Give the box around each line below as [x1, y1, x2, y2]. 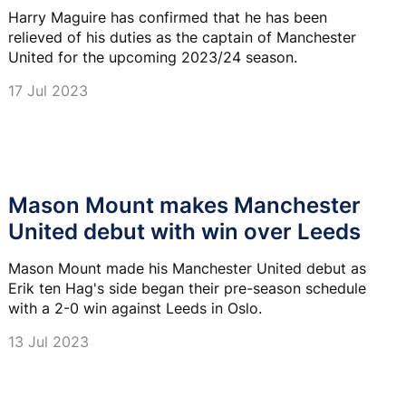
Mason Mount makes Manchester [8, 192, 361, 219]
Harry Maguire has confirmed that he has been [8, 7, 327, 26]
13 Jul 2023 [8, 333, 89, 352]
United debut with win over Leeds [8, 218, 361, 246]
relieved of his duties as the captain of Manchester [8, 27, 356, 46]
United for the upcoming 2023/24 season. [8, 47, 297, 66]
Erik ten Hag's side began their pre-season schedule [8, 279, 366, 298]
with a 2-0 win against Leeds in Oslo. [8, 299, 262, 318]
